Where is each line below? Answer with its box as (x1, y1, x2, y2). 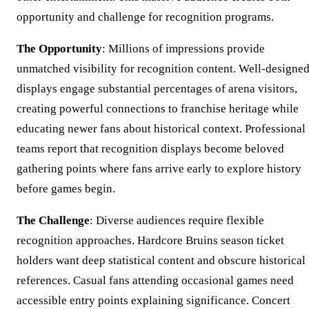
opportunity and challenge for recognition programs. (17, 10, 274, 24)
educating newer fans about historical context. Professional (17, 122, 306, 136)
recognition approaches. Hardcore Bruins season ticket (17, 234, 284, 248)
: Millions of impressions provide (102, 42, 265, 56)
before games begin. (17, 182, 115, 196)
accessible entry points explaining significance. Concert (17, 294, 290, 308)
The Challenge (17, 214, 90, 228)
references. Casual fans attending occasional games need (17, 274, 294, 288)
